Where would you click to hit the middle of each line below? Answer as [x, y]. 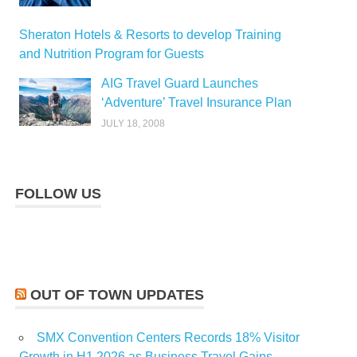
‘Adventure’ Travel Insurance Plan [196, 103]
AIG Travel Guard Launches [179, 84]
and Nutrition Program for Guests [112, 54]
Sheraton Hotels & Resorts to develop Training [150, 35]
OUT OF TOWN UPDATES [118, 294]
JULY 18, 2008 [133, 123]
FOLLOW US [59, 193]
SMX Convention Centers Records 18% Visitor [168, 337]
